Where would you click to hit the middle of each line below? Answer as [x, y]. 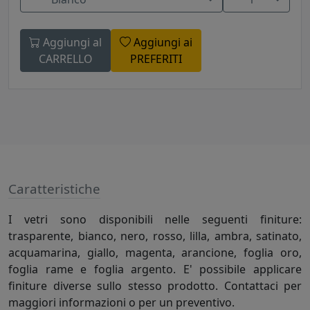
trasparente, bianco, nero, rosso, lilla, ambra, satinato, [155, 236]
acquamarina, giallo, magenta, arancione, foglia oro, [155, 253]
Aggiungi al [71, 43]
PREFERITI [156, 59]
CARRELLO [65, 59]
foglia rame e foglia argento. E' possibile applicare [155, 270]
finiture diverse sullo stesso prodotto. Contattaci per [155, 286]
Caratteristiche [54, 189]
